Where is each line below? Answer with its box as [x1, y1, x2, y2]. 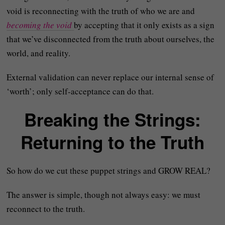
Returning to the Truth [20, 130, 204, 155]
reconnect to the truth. [7, 203, 85, 214]
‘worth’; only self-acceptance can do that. [7, 85, 154, 97]
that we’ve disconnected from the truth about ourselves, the [7, 33, 215, 45]
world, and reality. [7, 47, 71, 59]
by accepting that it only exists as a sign [74, 19, 215, 31]
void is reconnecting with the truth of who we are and [7, 5, 195, 17]
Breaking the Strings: [24, 107, 201, 132]
